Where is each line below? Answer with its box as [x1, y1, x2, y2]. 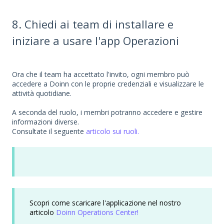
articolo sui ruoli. [86, 126, 139, 136]
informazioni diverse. [12, 117, 79, 127]
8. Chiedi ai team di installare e [12, 16, 173, 31]
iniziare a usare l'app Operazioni [12, 32, 179, 48]
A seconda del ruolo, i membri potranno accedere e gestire [12, 107, 202, 117]
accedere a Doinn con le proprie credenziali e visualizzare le [12, 79, 204, 89]
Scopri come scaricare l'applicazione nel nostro [29, 197, 181, 207]
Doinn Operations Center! [56, 207, 138, 217]
